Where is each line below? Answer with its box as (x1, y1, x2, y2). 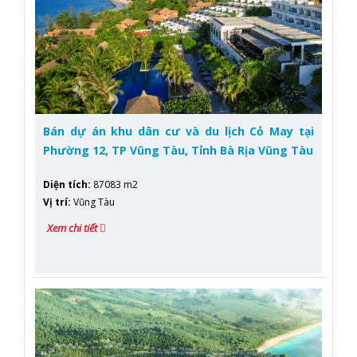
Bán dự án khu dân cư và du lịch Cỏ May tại (43, 123, 314, 139)
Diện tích (43, 177, 88, 191)
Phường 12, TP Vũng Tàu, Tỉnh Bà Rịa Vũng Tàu (43, 142, 313, 158)
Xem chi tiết (47, 220, 100, 235)
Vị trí (43, 194, 68, 209)
